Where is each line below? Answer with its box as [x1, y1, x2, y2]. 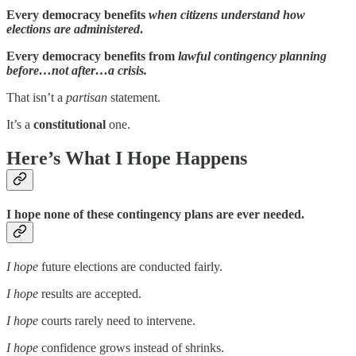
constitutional [33, 117, 106, 131]
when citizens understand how [149, 7, 305, 21]
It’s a [6, 117, 33, 131]
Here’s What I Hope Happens [6, 147, 247, 168]
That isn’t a [6, 90, 66, 104]
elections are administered [6, 21, 140, 36]
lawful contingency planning [178, 48, 327, 63]
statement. [107, 90, 161, 104]
